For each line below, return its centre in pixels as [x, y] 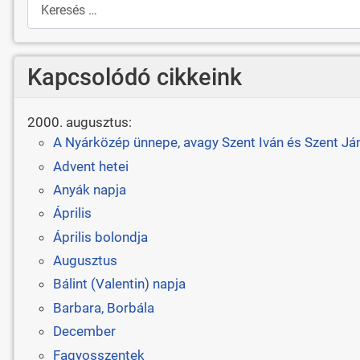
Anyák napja [89, 189]
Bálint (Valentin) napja [119, 284]
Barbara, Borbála [103, 307]
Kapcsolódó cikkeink [134, 77]
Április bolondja [100, 237]
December [84, 331]
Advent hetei [90, 166]
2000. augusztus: [79, 123]
